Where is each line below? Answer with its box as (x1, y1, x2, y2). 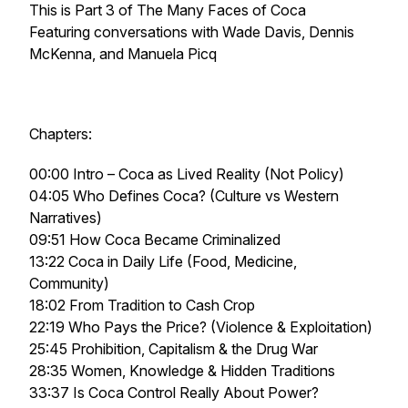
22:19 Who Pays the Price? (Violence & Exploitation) (29, 318, 372, 336)
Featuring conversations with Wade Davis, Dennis (29, 23, 354, 41)
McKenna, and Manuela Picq (29, 45, 217, 63)
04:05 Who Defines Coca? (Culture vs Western (29, 187, 339, 205)
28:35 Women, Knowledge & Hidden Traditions (29, 362, 335, 380)
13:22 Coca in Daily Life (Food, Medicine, (29, 252, 297, 270)
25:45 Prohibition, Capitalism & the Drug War (29, 340, 318, 358)
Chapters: (29, 125, 92, 143)
